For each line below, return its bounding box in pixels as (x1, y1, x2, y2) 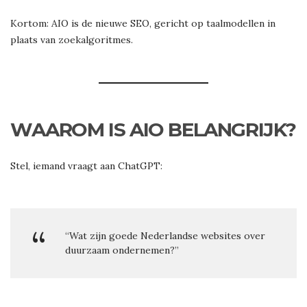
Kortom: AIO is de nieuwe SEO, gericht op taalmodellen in (10, 17, 275, 30)
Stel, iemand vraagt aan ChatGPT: (10, 160, 162, 173)
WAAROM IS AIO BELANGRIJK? (10, 118, 296, 142)
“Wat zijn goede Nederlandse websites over (65, 230, 265, 243)
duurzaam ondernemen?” (65, 244, 179, 257)
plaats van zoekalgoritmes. (10, 34, 133, 47)
